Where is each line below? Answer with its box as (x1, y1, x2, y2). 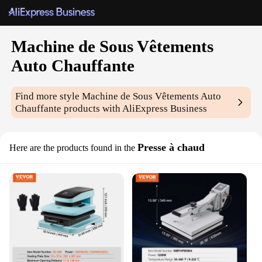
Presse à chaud (137, 142, 205, 154)
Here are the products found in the (9, 143, 135, 153)
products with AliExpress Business (61, 103, 208, 115)
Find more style (15, 91, 82, 102)
